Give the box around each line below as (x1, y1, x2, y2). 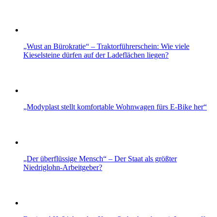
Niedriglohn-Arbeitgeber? (23, 163, 102, 171)
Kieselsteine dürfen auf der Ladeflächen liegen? (23, 50, 169, 59)
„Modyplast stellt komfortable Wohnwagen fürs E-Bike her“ (23, 102, 207, 111)
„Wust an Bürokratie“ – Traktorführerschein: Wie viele (23, 42, 189, 50)
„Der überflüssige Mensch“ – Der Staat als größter (23, 154, 177, 163)
